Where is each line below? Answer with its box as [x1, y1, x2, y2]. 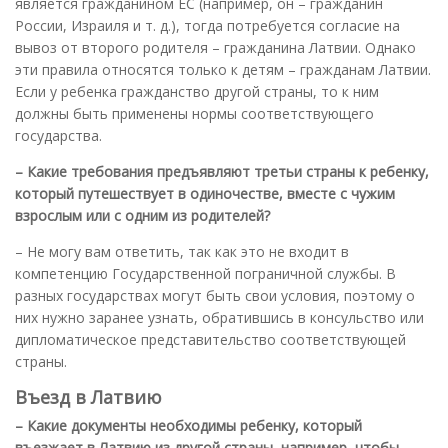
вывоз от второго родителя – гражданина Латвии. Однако [15, 37, 416, 57]
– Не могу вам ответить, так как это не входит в [15, 241, 349, 261]
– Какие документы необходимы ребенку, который [15, 415, 362, 435]
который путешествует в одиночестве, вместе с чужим [15, 183, 395, 203]
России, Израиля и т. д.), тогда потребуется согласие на [15, 15, 400, 35]
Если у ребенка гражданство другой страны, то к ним [15, 81, 379, 101]
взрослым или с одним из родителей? [15, 205, 270, 225]
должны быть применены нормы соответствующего [15, 103, 374, 123]
